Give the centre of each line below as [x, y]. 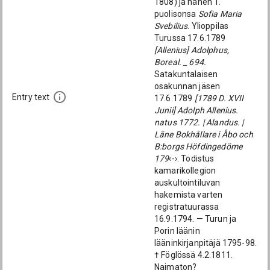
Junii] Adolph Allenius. [196, 110]
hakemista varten [189, 195]
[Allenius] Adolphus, [192, 50]
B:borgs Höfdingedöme [198, 146]
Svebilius [171, 26]
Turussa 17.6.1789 [190, 38]
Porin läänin [177, 231]
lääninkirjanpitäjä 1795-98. [206, 243]
